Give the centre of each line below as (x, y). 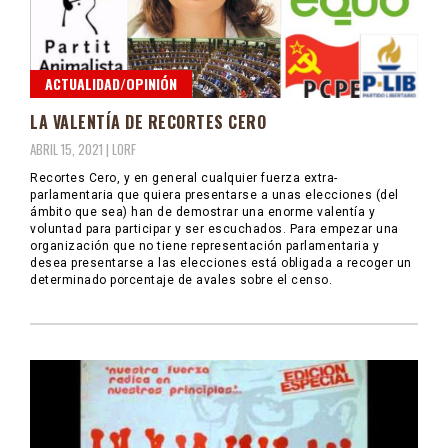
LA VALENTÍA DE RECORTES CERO (148, 121)
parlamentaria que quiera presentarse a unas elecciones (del (214, 194)
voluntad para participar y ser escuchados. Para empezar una (214, 228)
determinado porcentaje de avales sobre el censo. (181, 279)
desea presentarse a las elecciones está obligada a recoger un (221, 262)
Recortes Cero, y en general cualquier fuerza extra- (184, 177)
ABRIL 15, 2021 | (71, 148)
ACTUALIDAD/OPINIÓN (111, 83)
